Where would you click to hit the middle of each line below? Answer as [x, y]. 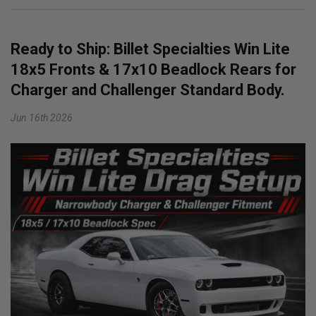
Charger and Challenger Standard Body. [148, 90]
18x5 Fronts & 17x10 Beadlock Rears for [153, 70]
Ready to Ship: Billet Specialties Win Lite [150, 49]
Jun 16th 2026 [42, 118]
